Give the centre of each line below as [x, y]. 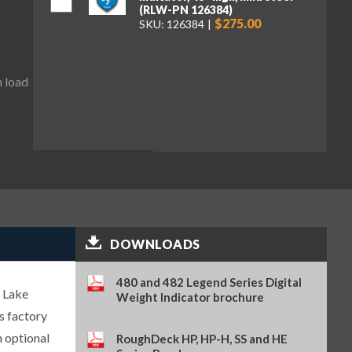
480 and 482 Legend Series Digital [209, 282]
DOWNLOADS [155, 244]
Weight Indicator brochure [191, 297]
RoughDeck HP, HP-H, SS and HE [202, 338]
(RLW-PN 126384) [185, 9]
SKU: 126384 [171, 24]
